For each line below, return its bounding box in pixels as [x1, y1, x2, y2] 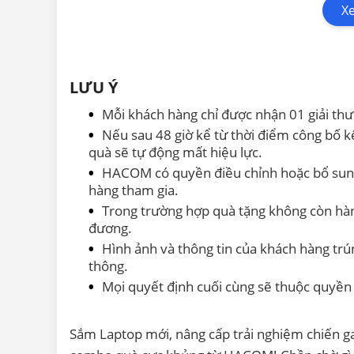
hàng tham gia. [88, 180, 179, 199]
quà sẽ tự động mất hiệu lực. [88, 142, 262, 161]
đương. [88, 218, 132, 237]
